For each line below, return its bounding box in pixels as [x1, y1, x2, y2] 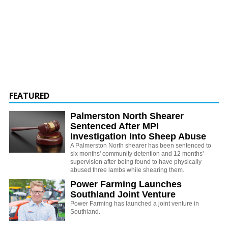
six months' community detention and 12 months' [70, 150, 204, 157]
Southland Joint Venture [70, 189, 176, 199]
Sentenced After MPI [70, 121, 159, 131]
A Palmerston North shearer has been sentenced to [70, 141, 211, 149]
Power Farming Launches [70, 179, 182, 189]
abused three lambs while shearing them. [70, 166, 184, 174]
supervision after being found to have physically [70, 158, 202, 165]
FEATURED [9, 90, 49, 101]
